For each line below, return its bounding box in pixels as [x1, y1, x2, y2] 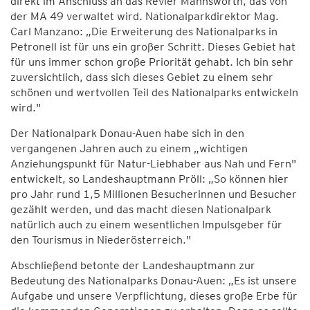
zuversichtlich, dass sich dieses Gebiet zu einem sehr [10, 71, 273, 84]
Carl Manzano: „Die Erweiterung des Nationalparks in [10, 25, 277, 38]
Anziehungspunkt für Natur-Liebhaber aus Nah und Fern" [10, 157, 296, 170]
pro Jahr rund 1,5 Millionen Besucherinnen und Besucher [10, 188, 297, 201]
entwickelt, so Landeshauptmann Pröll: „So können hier [10, 172, 289, 185]
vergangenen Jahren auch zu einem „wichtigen [10, 142, 248, 155]
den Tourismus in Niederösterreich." [10, 233, 191, 246]
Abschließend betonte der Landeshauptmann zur [10, 259, 255, 272]
